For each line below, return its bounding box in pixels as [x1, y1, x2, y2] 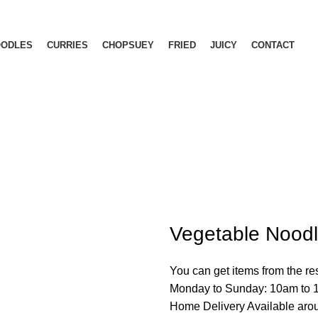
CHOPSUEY [102, 40, 154, 50]
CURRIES [47, 40, 88, 50]
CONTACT [251, 40, 295, 50]
